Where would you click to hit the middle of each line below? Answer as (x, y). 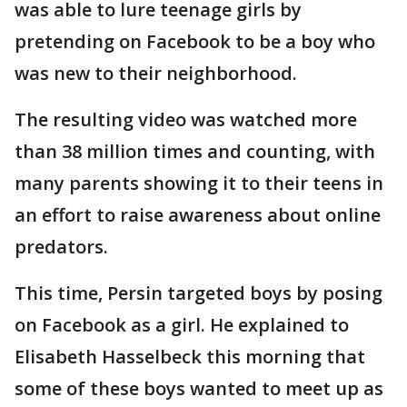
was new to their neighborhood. (158, 74)
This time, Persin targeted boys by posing (199, 293)
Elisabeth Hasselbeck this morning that (190, 357)
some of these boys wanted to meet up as (199, 389)
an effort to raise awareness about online (198, 215)
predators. (64, 247)
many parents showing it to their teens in (199, 184)
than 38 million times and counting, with (195, 152)
